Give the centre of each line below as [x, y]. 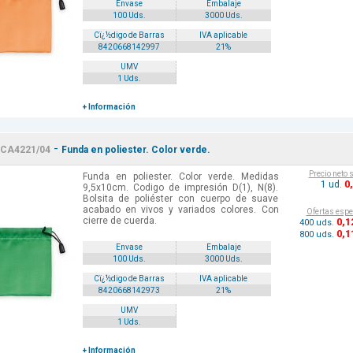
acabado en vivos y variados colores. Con [180, 210]
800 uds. [318, 235]
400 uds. [318, 223]
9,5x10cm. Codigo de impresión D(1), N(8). [180, 188]
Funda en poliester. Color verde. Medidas [180, 177]
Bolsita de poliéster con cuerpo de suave [180, 199]
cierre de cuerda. [119, 221]
